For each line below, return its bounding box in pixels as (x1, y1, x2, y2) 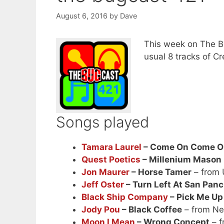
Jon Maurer (81, 167, 129, 177)
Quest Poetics (81, 154, 140, 165)
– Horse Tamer (129, 167, 191, 177)
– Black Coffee (120, 204, 182, 215)
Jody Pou (81, 204, 120, 215)
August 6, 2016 (56, 11, 107, 20)
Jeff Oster (81, 179, 124, 190)
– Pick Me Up (168, 192, 223, 202)
